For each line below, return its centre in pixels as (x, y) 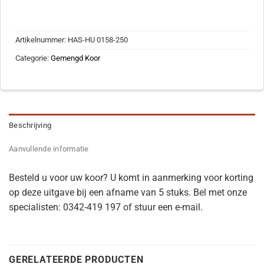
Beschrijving (30, 126)
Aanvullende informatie (49, 149)
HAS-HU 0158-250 (98, 40)
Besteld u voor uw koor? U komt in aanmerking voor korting (131, 178)
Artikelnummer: (42, 40)
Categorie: (33, 58)
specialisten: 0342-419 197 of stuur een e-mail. (106, 207)
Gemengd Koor (75, 58)
